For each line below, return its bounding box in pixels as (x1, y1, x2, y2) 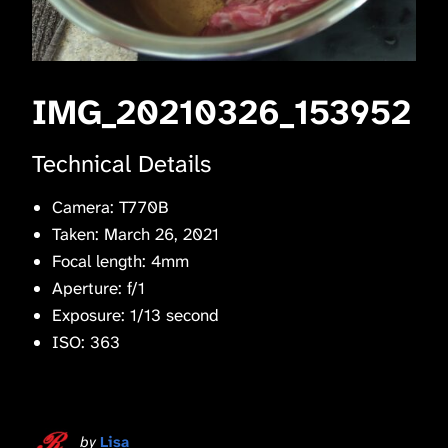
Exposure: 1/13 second (52, 303, 219, 326)
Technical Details (32, 147, 211, 180)
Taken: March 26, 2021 (52, 222, 219, 245)
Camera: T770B (52, 195, 168, 218)
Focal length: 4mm (52, 249, 189, 272)
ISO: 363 (52, 330, 120, 353)
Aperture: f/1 (52, 276, 145, 299)
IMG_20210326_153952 (32, 89, 411, 135)
